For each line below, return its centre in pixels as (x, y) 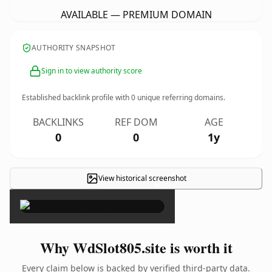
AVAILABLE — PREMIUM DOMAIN (136, 15)
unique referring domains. (180, 97)
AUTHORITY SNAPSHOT (74, 48)
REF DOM (136, 122)
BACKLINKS (58, 122)
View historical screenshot (142, 178)
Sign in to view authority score (92, 71)
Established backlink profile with (76, 97)
